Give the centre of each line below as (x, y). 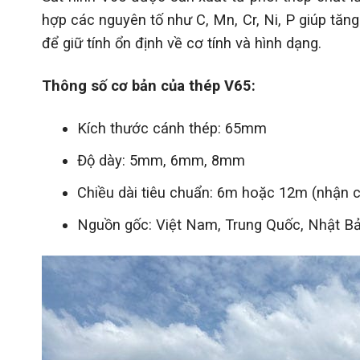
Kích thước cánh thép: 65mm (172, 128)
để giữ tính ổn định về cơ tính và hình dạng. (182, 43)
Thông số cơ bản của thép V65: (149, 85)
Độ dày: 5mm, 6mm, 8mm (161, 160)
